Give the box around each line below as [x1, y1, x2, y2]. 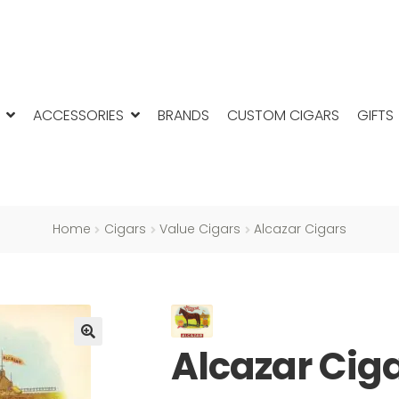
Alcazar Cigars [254, 220, 347, 239]
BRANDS [158, 104, 209, 126]
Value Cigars [159, 220, 241, 239]
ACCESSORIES [33, 104, 124, 126]
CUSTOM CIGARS [227, 104, 339, 126]
